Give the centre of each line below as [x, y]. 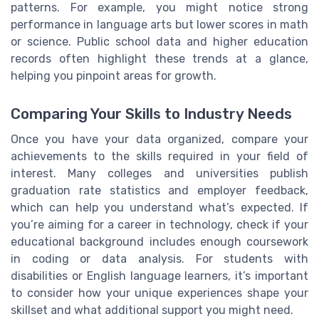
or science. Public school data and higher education [159, 41]
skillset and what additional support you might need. [152, 310]
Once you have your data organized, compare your [159, 139]
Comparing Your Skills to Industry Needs [151, 114]
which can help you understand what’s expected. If [159, 207]
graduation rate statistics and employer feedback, [159, 190]
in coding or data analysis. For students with [159, 258]
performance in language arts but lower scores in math [159, 24]
